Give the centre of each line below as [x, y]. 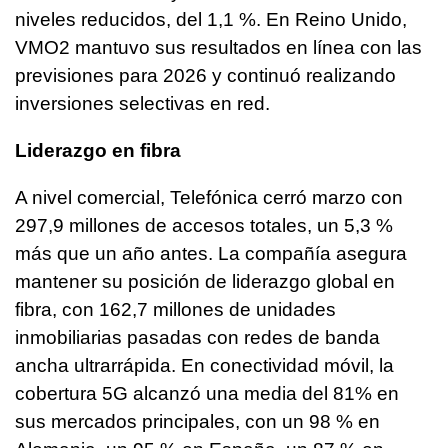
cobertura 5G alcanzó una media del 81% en [207, 394]
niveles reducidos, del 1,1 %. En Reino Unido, [211, 20]
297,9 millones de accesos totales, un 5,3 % [204, 226]
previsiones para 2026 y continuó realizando [205, 76]
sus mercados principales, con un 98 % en [197, 422]
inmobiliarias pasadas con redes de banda [197, 338]
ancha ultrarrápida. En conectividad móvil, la [204, 366]
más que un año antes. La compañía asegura [211, 254]
